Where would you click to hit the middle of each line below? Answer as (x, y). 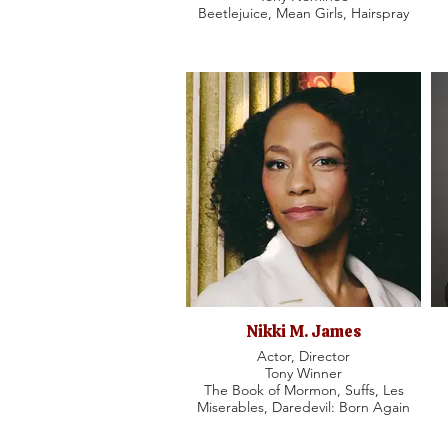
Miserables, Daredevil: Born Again (303, 407)
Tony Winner (303, 373)
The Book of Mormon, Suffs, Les (303, 390)
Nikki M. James (303, 331)
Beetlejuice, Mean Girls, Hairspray (303, 13)
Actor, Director (303, 356)
